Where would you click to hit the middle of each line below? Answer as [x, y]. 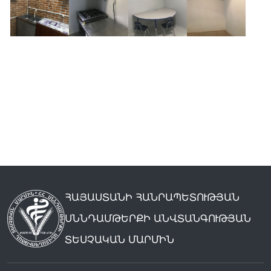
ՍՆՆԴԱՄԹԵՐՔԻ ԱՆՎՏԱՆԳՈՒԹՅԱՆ [158, 218]
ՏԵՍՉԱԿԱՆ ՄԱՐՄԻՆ [119, 240]
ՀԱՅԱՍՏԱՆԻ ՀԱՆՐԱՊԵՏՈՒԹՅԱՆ [152, 197]
